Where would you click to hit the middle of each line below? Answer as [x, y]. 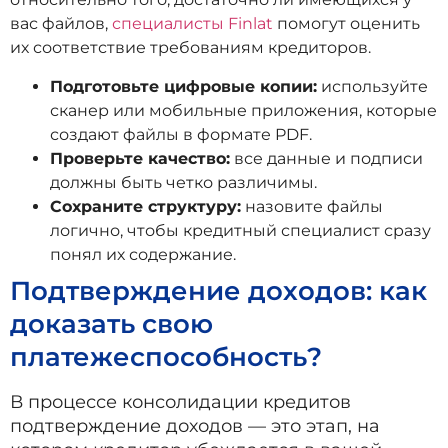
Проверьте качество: [140, 158]
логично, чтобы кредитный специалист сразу [240, 230]
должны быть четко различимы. [183, 182]
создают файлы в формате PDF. [181, 134]
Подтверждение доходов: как [218, 290]
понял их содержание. [143, 254]
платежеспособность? [166, 356]
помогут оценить [346, 24]
